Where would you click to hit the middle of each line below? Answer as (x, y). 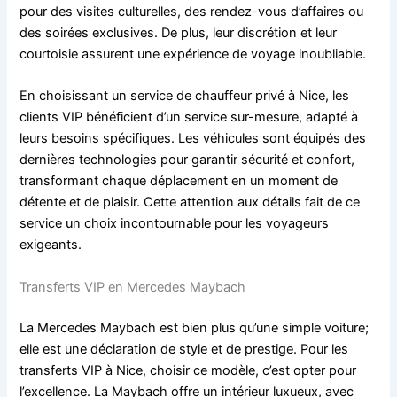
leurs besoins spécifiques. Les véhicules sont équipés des (193, 139)
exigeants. (51, 245)
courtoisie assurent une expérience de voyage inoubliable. (193, 54)
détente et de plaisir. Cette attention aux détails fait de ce (190, 202)
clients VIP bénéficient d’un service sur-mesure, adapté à (189, 117)
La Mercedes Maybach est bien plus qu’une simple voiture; (195, 327)
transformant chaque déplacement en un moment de (179, 181)
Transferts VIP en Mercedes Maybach (133, 287)
